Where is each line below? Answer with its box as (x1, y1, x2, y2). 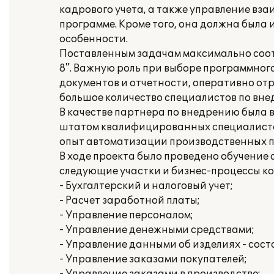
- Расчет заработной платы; (59, 194, 200, 207)
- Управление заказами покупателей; (59, 253, 247, 265)
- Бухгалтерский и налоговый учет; (59, 180, 233, 192)
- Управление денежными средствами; (59, 224, 254, 236)
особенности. (59, 33, 128, 45)
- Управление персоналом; (59, 209, 193, 221)
